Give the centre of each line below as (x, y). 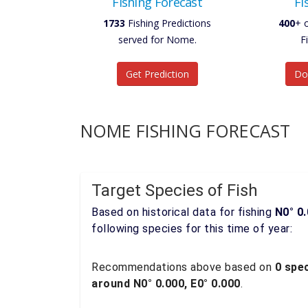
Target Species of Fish (175, 190)
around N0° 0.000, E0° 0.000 (166, 284)
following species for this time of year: (192, 229)
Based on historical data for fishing (183, 212)
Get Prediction (157, 74)
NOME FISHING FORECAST (185, 131)
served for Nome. (157, 40)
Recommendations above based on (183, 267)
